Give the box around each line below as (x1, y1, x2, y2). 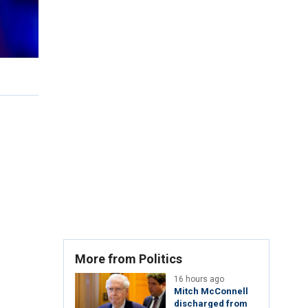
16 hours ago (174, 274, 224, 285)
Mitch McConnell (174, 286, 248, 297)
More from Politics (75, 252, 182, 267)
